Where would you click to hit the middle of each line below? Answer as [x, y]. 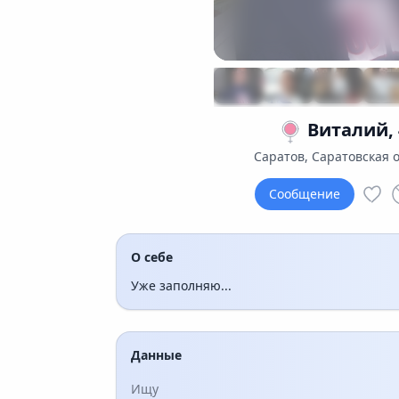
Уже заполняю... [181, 285]
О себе [152, 256]
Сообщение [305, 193]
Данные [156, 354]
